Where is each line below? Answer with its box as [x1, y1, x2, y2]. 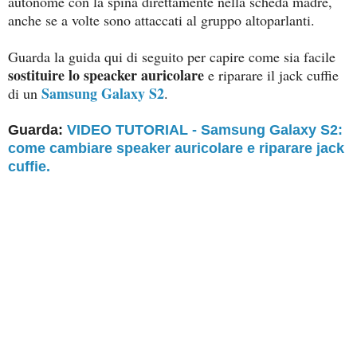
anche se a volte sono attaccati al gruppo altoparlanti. [8, 10, 320, 29]
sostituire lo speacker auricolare [8, 64, 204, 85]
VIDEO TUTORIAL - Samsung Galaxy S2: [67, 121, 343, 138]
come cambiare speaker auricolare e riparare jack [8, 139, 344, 156]
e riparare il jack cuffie [204, 65, 339, 84]
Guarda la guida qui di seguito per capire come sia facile [8, 46, 335, 66]
